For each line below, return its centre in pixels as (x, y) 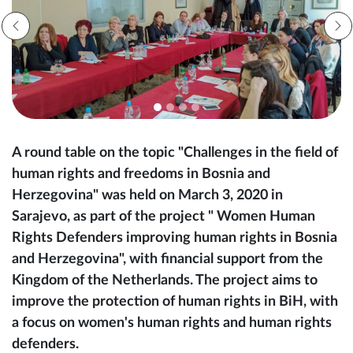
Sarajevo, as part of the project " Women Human (163, 250)
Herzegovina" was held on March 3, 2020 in (147, 229)
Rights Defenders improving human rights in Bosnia (175, 271)
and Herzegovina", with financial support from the (167, 293)
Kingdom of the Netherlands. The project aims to (165, 314)
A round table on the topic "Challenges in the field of (175, 186)
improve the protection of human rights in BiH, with (175, 335)
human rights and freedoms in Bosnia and (141, 208)
